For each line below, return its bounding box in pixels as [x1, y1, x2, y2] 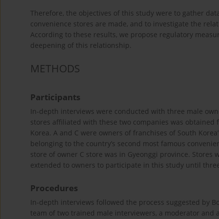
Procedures [30, 182, 78, 194]
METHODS [30, 61, 80, 75]
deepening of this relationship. [30, 41, 131, 50]
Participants [30, 91, 80, 103]
